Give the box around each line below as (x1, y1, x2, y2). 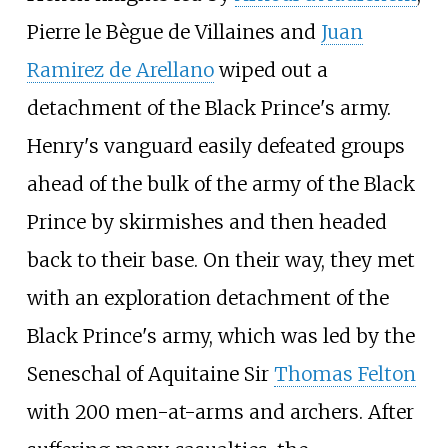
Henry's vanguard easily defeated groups (26, 133, 405, 158)
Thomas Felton (273, 361, 416, 386)
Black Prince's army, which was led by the (26, 323, 415, 348)
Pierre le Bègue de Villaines (26, 19, 275, 44)
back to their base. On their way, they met (26, 247, 415, 272)
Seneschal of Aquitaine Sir (26, 361, 274, 386)
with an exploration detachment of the (26, 285, 389, 310)
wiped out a (213, 57, 328, 82)
